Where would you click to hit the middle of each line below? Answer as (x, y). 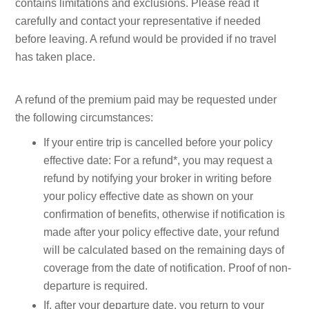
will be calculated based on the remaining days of (164, 250)
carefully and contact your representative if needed (138, 21)
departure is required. (96, 286)
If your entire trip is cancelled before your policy (158, 142)
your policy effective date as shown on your (148, 196)
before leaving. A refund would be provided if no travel (146, 39)
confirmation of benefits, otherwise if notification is (164, 214)
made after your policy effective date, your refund (161, 232)
